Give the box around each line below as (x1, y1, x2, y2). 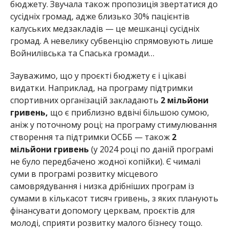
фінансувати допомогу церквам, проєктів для (10, 204, 195, 216)
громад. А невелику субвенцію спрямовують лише (10, 35, 213, 47)
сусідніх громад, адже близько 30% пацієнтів (10, 10, 190, 22)
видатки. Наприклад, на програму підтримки (10, 82, 193, 94)
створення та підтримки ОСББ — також (10, 131, 172, 143)
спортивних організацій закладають (10, 94, 161, 106)
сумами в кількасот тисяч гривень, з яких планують (10, 192, 218, 204)
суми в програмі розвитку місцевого (10, 168, 158, 179)
